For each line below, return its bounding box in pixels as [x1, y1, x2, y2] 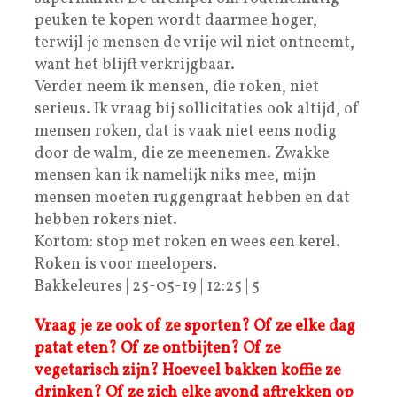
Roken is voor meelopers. [35, 253, 217, 276]
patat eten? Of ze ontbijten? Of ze [35, 337, 281, 360]
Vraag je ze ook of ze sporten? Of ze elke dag [35, 315, 355, 338]
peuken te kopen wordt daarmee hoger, [35, 9, 317, 32]
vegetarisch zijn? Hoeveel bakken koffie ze [35, 359, 341, 382]
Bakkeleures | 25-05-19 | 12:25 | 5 [35, 275, 260, 298]
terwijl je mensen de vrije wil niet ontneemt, [35, 31, 354, 54]
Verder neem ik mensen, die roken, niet [35, 75, 319, 98]
